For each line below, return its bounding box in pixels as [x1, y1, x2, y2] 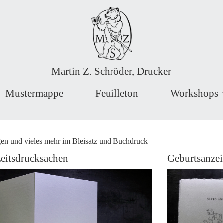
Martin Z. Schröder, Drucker [51, 65, 172, 77]
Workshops [170, 87, 218, 99]
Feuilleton [95, 87, 138, 99]
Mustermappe [5, 87, 63, 99]
